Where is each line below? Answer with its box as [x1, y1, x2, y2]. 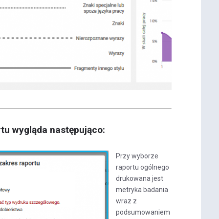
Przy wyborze [116, 152, 159, 160]
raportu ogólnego [116, 163, 170, 171]
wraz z [116, 197, 137, 205]
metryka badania [116, 185, 169, 194]
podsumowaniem [116, 208, 171, 216]
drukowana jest [116, 174, 164, 182]
